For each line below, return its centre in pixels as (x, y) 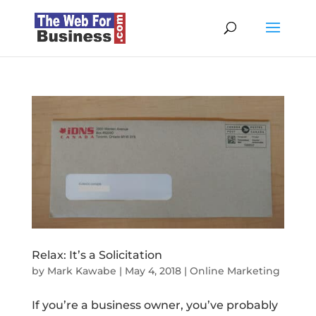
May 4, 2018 (153, 271)
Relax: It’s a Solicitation (97, 255)
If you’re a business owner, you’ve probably (154, 305)
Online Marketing (235, 271)
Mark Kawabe (81, 271)
